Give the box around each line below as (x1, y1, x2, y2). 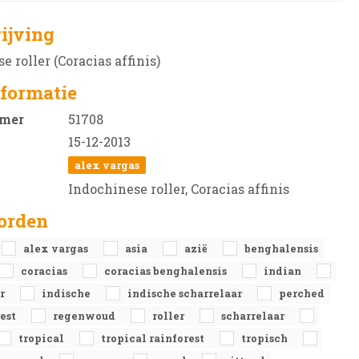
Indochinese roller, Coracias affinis (67, 180, 289, 197)
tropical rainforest (101, 332, 207, 345)
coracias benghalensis (104, 264, 229, 277)
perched (279, 287, 325, 300)
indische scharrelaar (127, 287, 244, 300)
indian (264, 264, 304, 277)
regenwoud (53, 309, 118, 322)
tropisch (241, 332, 290, 345)
